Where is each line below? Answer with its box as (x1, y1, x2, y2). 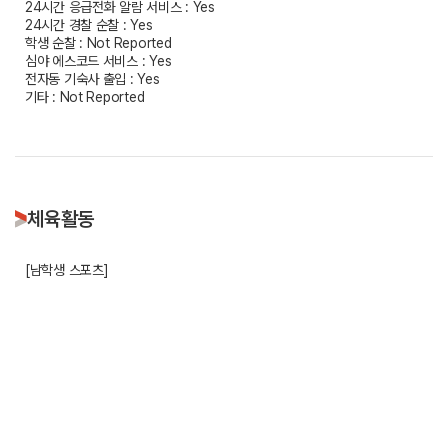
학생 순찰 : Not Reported (25, 35, 172, 51)
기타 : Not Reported (25, 89, 145, 105)
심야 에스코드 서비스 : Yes (25, 53, 172, 69)
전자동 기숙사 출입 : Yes (25, 71, 160, 87)
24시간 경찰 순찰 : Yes (25, 17, 153, 33)
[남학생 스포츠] (25, 262, 109, 278)
